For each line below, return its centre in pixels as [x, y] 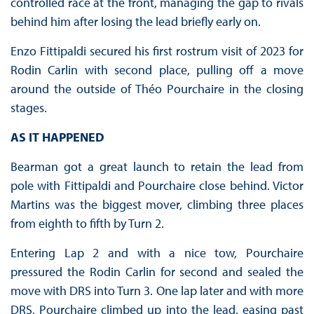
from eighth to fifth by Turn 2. [87, 224]
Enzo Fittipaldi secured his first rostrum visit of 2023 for [157, 51]
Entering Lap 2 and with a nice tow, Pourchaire [157, 253]
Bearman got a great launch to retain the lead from [157, 167]
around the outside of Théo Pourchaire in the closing [157, 89]
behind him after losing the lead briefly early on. [135, 22]
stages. [28, 108]
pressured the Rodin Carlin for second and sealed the [157, 272]
